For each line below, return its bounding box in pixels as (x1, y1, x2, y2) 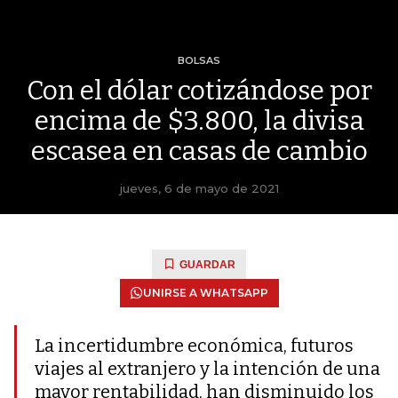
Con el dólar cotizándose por (26, 75, 372, 107)
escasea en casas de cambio (30, 135, 368, 167)
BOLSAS (178, 54, 220, 67)
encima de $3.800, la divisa (34, 105, 364, 137)
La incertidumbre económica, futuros (35, 335, 354, 356)
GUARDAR (179, 259, 235, 271)
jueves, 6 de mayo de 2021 (119, 181, 279, 195)
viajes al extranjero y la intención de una (35, 358, 380, 379)
